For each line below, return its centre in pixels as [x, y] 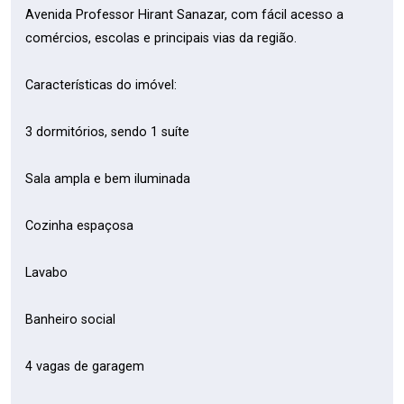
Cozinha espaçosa [79, 226]
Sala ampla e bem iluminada [108, 179]
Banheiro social [70, 320]
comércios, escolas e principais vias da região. [161, 38]
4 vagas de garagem [85, 367]
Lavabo [46, 273]
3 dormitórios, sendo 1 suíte [107, 132]
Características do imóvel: [101, 85]
